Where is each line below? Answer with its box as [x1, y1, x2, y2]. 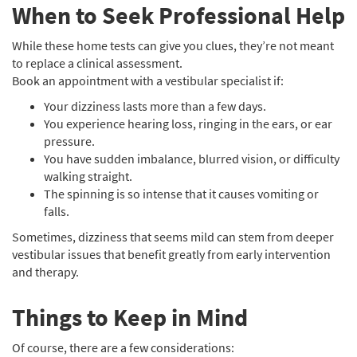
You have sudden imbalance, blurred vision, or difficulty [44, 151, 339, 167]
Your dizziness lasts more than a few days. [44, 98, 266, 114]
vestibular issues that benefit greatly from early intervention [12, 246, 331, 262]
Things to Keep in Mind [12, 302, 248, 332]
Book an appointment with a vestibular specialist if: [12, 73, 284, 88]
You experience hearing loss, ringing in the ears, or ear [44, 116, 332, 131]
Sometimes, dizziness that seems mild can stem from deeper [12, 229, 334, 245]
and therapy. [12, 264, 86, 280]
